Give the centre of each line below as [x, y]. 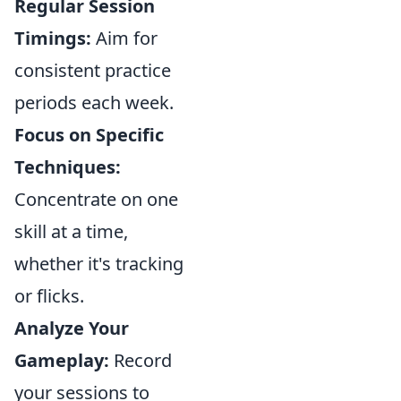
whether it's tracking [99, 264]
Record [141, 360]
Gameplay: [62, 360]
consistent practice [93, 70]
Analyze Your [72, 328]
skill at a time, [71, 231]
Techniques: [68, 167]
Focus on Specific [89, 135]
